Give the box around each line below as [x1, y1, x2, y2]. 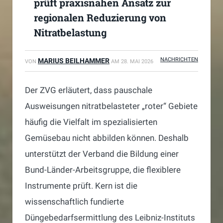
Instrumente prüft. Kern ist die [25, 181, 137, 191]
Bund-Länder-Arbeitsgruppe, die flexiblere [25, 165, 181, 175]
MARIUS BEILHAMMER [38, 57, 110, 65]
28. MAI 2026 [121, 58, 153, 65]
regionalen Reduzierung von [34, 11, 166, 24]
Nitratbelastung [34, 26, 107, 39]
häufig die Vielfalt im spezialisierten [25, 117, 157, 127]
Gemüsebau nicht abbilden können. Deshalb [25, 133, 189, 143]
